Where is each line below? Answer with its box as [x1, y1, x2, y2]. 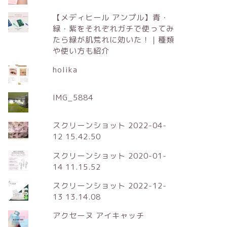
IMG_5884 [52, 92, 93, 103]
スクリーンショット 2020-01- [52, 150, 167, 161]
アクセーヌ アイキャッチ [52, 210, 144, 221]
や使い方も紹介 [52, 45, 109, 56]
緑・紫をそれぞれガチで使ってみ [52, 23, 174, 34]
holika [52, 64, 78, 75]
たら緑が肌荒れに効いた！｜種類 [52, 34, 174, 45]
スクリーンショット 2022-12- [52, 180, 167, 191]
